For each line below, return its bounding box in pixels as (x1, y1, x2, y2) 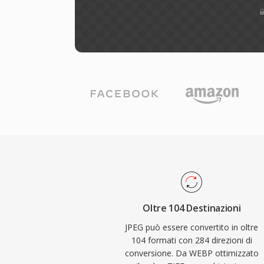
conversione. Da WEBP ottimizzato (124, 247, 259, 259)
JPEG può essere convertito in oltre (125, 222, 259, 233)
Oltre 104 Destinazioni (143, 202, 241, 214)
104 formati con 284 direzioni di (131, 235, 252, 246)
